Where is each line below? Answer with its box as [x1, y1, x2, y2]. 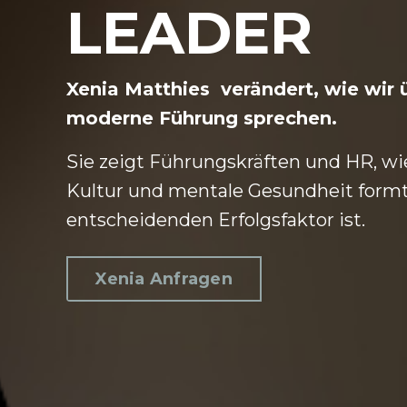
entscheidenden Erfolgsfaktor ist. [66, 209, 371, 232]
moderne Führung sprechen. [66, 107, 349, 130]
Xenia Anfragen [95, 268, 233, 289]
